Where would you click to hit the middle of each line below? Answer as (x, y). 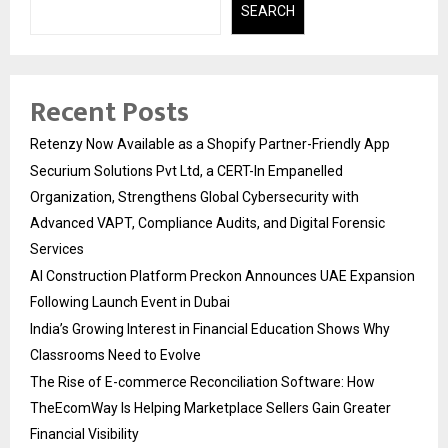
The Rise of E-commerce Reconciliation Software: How (202, 381)
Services (57, 248)
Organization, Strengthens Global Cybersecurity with (194, 196)
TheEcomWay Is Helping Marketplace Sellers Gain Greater (210, 407)
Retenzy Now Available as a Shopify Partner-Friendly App (210, 143)
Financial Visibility (84, 433)
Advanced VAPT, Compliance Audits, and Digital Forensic (207, 222)
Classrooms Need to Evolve (115, 354)
